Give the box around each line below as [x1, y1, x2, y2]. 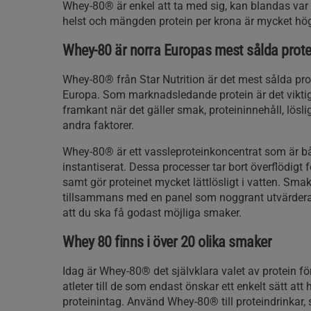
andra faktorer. [62, 119, 134, 132]
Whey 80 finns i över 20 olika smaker [62, 233, 271, 251]
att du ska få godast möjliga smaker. [62, 206, 242, 219]
